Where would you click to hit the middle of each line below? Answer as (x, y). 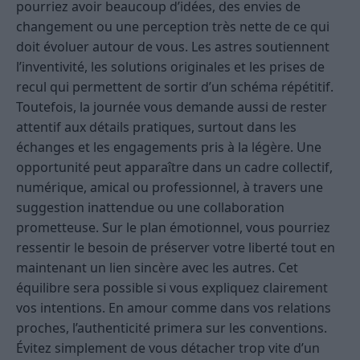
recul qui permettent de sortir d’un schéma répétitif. (175, 87)
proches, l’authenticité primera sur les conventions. (172, 328)
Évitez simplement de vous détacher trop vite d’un (168, 348)
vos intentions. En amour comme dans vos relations (174, 308)
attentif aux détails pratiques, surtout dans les (156, 127)
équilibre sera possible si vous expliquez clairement (172, 288)
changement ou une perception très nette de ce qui (173, 27)
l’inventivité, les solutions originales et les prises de (170, 67)
